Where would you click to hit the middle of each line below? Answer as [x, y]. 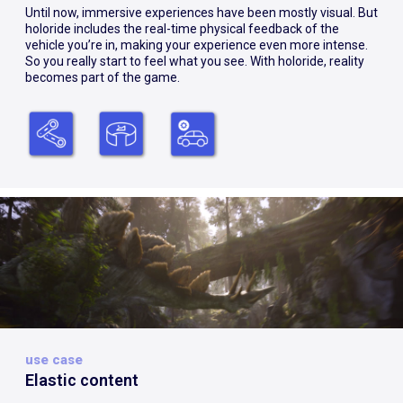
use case [54, 360]
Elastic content [82, 381]
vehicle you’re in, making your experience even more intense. [197, 45]
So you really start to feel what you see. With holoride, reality [195, 62]
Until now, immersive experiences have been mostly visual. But [201, 13]
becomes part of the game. [103, 78]
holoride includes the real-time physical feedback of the [182, 29]
